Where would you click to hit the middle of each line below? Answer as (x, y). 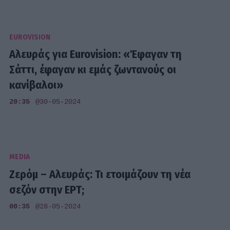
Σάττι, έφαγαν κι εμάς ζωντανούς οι (93, 70)
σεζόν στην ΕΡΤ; (47, 189)
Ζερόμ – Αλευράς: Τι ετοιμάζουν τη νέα (100, 174)
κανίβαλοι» (36, 85)
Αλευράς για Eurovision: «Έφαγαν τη (96, 54)
